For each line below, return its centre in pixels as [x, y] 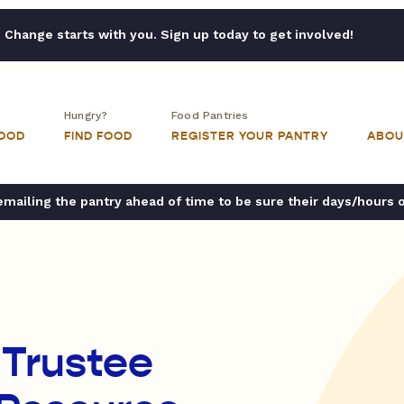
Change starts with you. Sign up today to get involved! [179, 34]
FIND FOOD [98, 136]
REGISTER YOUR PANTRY [250, 136]
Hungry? [86, 115]
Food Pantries [210, 115]
